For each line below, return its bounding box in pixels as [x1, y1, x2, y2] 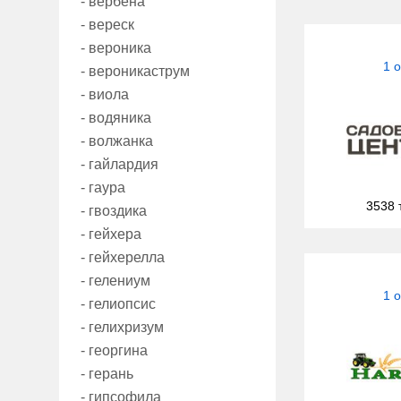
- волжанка [81, 133, 153, 149]
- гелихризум [81, 320, 164, 336]
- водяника [81, 110, 151, 126]
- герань [81, 366, 133, 382]
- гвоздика [81, 203, 147, 219]
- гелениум [81, 273, 150, 289]
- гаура [81, 180, 125, 196]
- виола [81, 87, 129, 103]
